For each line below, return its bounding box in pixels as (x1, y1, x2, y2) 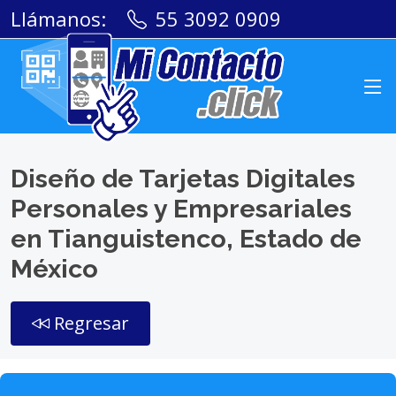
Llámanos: (11, 5, 106, 32)
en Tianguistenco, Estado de (11, 224, 362, 254)
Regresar (49, 311, 129, 335)
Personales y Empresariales (11, 194, 352, 224)
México (11, 254, 98, 284)
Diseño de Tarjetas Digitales (11, 164, 355, 194)
